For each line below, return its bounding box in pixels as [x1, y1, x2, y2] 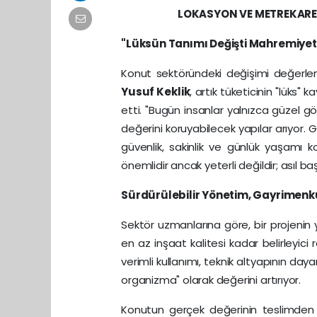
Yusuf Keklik [121, 83, 190, 99]
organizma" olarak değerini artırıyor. [121, 272, 301, 287]
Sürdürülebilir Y [121, 187, 209, 202]
